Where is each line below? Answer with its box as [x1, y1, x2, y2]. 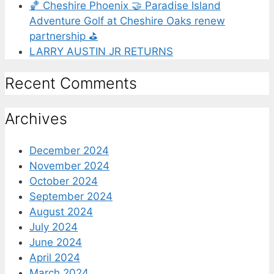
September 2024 [29, 190, 113, 202]
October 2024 [29, 174, 98, 187]
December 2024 [29, 144, 109, 157]
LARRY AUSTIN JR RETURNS [29, 45, 173, 58]
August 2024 [29, 205, 93, 218]
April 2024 [29, 251, 80, 264]
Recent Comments [5, 74, 137, 93]
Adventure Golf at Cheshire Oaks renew [29, 15, 225, 28]
